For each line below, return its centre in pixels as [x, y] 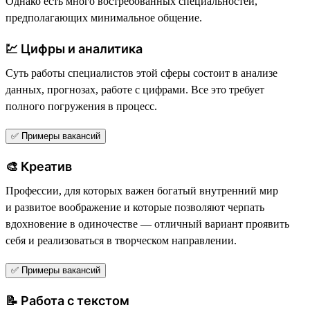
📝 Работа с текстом [67, 300]
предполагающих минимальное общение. [104, 17]
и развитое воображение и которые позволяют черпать [135, 207]
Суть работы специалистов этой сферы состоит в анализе [142, 73]
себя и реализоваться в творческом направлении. [121, 240]
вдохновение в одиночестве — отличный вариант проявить [147, 224]
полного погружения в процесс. [81, 106]
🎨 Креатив [39, 166]
